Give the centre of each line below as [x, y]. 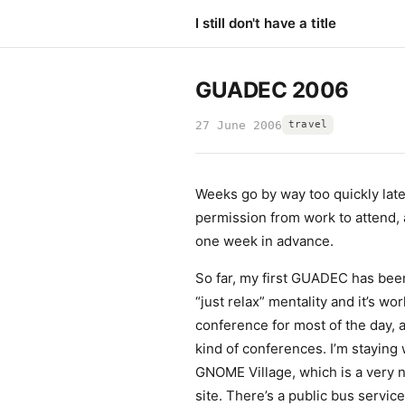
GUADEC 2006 [272, 90]
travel [308, 124]
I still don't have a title [266, 23]
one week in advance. [264, 241]
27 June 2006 [239, 125]
